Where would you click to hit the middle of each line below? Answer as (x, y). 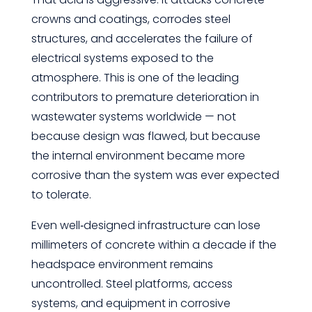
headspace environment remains (122, 264)
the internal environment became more (138, 156)
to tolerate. (61, 195)
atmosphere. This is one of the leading (135, 78)
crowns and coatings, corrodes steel (131, 19)
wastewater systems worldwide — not (133, 117)
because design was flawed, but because (146, 136)
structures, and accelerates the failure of (142, 39)
